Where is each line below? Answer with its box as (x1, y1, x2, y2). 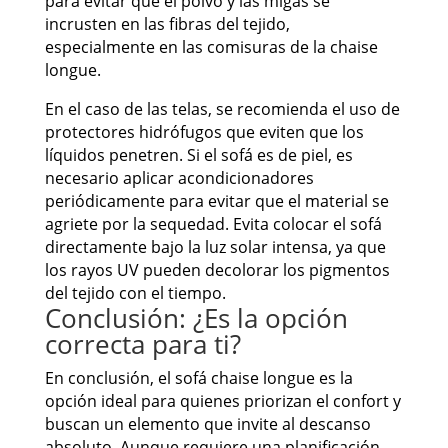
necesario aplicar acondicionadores (44, 167, 314, 190)
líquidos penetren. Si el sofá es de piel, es (44, 144, 353, 167)
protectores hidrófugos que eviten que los (44, 121, 364, 144)
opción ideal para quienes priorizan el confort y (44, 390, 401, 413)
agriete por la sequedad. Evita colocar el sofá (44, 213, 382, 236)
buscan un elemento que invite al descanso (44, 413, 371, 436)
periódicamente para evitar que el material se (44, 190, 389, 213)
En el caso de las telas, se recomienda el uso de (44, 98, 400, 121)
